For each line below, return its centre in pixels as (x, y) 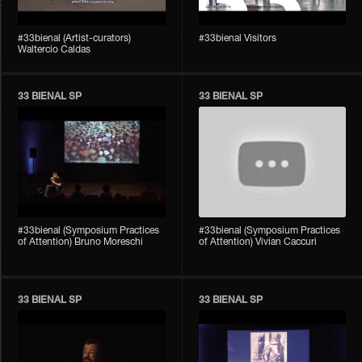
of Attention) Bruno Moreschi (81, 243)
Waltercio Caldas (55, 51)
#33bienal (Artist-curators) (75, 39)
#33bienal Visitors (237, 39)
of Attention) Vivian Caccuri (257, 243)
